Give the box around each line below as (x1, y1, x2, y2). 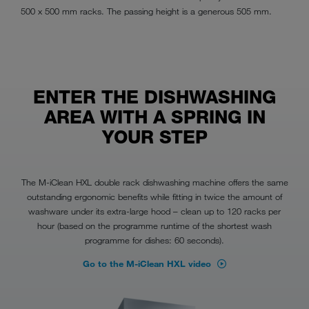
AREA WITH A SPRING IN (43, 106, 266, 128)
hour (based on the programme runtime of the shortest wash (37, 219, 272, 231)
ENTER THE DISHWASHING (33, 86, 276, 108)
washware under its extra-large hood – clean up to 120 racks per (28, 205, 281, 217)
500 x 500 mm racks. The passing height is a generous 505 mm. (21, 5, 272, 17)
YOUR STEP (101, 126, 208, 148)
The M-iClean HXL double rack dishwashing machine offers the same (21, 176, 288, 188)
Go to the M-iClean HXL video (83, 258, 212, 270)
